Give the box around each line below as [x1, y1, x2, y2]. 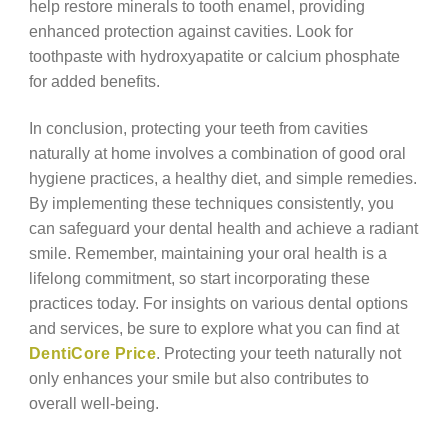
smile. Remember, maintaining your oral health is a [28, 243, 387, 262]
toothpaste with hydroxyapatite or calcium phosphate [28, 47, 400, 66]
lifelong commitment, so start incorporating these [28, 268, 370, 287]
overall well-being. [28, 393, 159, 412]
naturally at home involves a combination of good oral [28, 143, 406, 162]
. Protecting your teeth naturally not [156, 343, 402, 362]
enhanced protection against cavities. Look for [28, 22, 353, 41]
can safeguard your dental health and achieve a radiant [28, 218, 418, 237]
